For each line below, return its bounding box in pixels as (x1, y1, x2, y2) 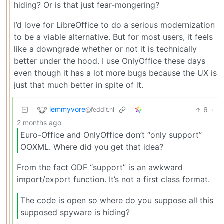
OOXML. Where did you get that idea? (20, 141, 163, 152)
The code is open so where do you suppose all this (20, 195, 213, 205)
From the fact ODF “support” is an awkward (17, 162, 183, 173)
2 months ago (17, 118, 61, 127)
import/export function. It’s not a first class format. (17, 174, 210, 185)
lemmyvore (49, 105, 85, 114)
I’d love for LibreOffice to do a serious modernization (14, 20, 215, 30)
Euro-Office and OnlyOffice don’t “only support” (20, 129, 202, 140)
